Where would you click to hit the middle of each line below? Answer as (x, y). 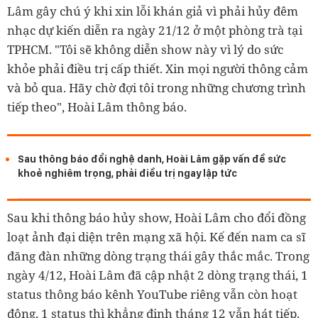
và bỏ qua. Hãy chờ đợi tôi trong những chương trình (157, 88)
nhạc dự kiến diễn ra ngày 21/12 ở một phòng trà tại (155, 31)
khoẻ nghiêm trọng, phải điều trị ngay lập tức (127, 173)
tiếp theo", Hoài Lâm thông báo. (97, 107)
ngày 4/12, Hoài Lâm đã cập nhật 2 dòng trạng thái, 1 (158, 275)
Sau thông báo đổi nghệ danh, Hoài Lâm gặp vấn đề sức (152, 159)
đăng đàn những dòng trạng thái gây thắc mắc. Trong (158, 256)
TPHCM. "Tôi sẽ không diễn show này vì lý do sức (145, 50)
